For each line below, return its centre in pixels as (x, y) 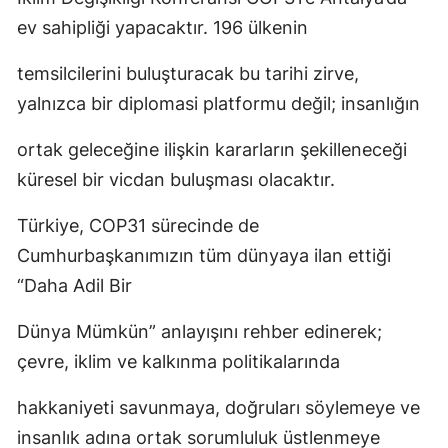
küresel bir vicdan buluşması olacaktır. (176, 179)
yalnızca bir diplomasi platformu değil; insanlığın (218, 103)
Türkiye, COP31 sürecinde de (138, 225)
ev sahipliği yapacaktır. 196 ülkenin (162, 27)
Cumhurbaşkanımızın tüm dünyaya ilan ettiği (204, 255)
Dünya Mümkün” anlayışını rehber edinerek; (199, 331)
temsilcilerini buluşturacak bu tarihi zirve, (188, 73)
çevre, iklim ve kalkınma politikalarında (178, 361)
